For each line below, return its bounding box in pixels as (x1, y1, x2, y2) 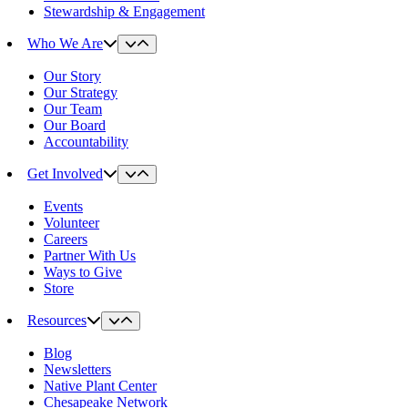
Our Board (44, 117, 106, 133)
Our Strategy (44, 85, 117, 100)
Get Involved (27, 166, 103, 181)
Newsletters (44, 362, 111, 377)
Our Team (44, 101, 102, 117)
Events (44, 199, 83, 214)
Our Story (44, 68, 101, 84)
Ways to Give (44, 264, 122, 280)
